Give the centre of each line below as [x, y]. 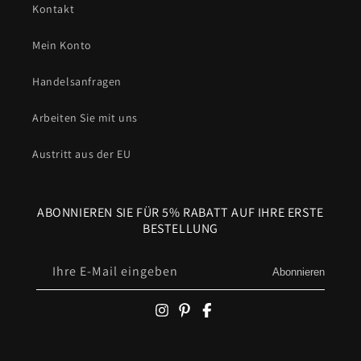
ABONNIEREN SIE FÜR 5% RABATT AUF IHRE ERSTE [180, 213]
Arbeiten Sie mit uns [85, 118]
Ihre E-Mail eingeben [115, 272]
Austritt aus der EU [82, 154]
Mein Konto [62, 46]
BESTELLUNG [180, 229]
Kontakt [54, 9]
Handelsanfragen [77, 82]
